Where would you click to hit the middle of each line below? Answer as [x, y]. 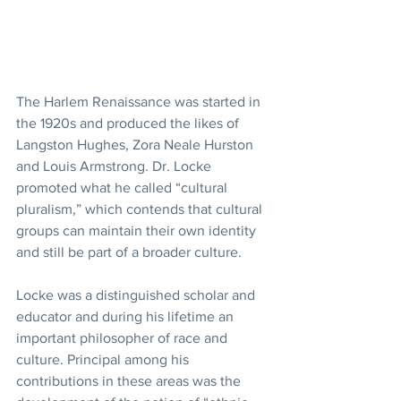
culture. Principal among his [104, 359]
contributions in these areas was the [130, 380]
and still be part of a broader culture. [131, 252]
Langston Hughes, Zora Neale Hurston [137, 144]
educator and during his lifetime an [127, 316]
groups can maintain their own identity [138, 230]
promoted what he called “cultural [124, 187]
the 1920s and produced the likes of [129, 123]
